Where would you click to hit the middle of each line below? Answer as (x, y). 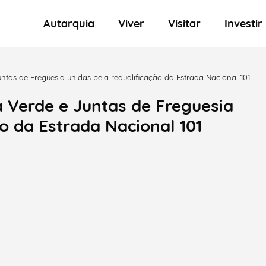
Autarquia (72, 23)
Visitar (188, 23)
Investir (245, 23)
